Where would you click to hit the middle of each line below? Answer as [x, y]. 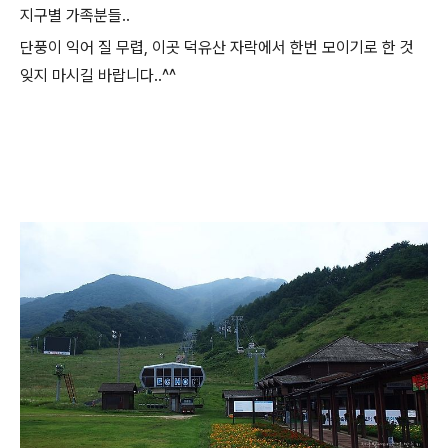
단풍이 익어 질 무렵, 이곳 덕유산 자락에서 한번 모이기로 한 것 [217, 47]
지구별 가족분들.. [75, 15]
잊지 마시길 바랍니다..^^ [98, 75]
